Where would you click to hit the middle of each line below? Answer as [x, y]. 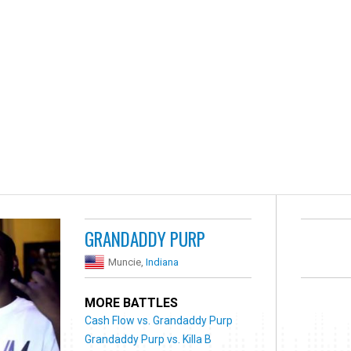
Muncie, [127, 262]
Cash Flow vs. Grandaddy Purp [159, 320]
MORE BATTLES [132, 302]
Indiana [163, 262]
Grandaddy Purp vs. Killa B [148, 339]
